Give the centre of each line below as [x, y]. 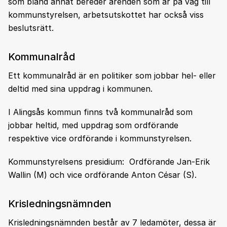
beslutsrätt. [31, 28]
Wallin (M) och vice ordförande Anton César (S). [102, 175]
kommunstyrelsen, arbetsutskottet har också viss [106, 14]
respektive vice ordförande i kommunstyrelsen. [100, 138]
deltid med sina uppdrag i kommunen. [80, 88]
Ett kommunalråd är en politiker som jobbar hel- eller [112, 75]
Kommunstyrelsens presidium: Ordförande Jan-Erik [109, 161]
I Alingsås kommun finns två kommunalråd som [100, 112]
